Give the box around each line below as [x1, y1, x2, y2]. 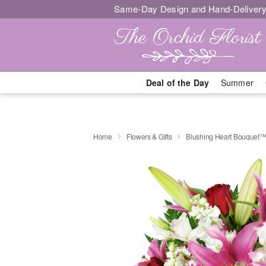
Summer [221, 77, 254, 88]
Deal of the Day [145, 77, 209, 88]
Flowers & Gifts [126, 131, 172, 141]
